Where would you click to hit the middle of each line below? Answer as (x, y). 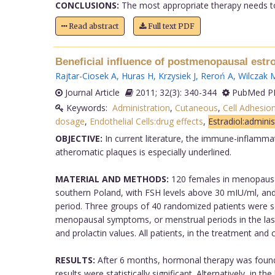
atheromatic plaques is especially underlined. (143, 152)
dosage (70, 121)
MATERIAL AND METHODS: (112, 179)
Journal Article (91, 92)
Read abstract (92, 26)
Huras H (137, 76)
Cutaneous (196, 107)
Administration (141, 107)
